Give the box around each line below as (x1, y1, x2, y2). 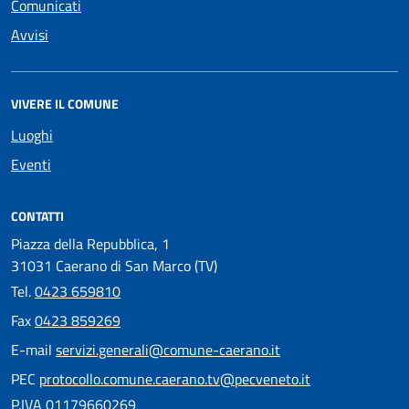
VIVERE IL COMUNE (11, 93, 119, 113)
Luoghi (11, 123, 53, 146)
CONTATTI (11, 205, 64, 225)
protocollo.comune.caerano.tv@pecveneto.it (39, 367, 310, 390)
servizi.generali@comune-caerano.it (56, 338, 280, 361)
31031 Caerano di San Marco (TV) (11, 254, 217, 277)
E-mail (11, 338, 56, 361)
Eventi (11, 152, 51, 175)
